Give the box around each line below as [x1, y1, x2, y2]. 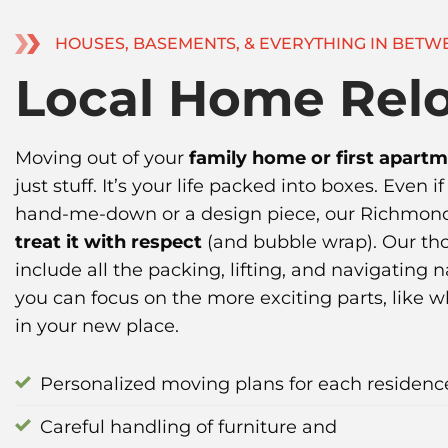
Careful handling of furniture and [40, 415, 337, 439]
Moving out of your [15, 145, 189, 169]
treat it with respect [15, 229, 202, 253]
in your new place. [15, 313, 179, 337]
